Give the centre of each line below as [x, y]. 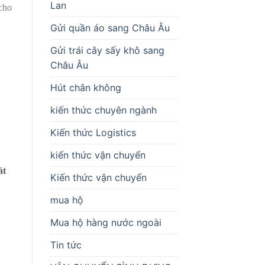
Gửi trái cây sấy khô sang [107, 50]
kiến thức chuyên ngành [103, 110]
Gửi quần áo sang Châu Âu [110, 28]
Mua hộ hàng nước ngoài [106, 222]
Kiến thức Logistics [93, 132]
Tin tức [66, 245]
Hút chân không [85, 87]
